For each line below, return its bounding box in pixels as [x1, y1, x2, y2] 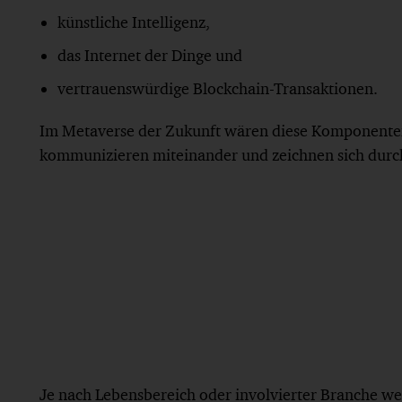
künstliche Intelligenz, [57, 12, 210, 31]
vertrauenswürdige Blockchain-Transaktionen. [57, 78, 378, 98]
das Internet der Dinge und [57, 45, 242, 65]
